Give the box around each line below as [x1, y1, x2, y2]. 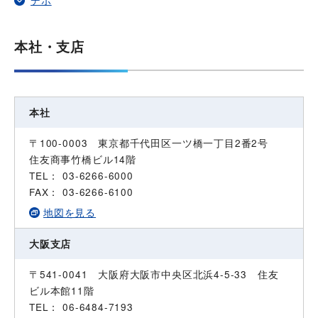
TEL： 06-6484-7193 [29, 300, 155, 314]
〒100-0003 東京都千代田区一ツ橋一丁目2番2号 [29, 136, 279, 150]
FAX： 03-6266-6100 [29, 185, 133, 199]
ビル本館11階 [29, 283, 94, 297]
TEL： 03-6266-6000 [29, 168, 155, 182]
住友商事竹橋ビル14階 [29, 152, 136, 166]
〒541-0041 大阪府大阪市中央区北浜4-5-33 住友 [29, 267, 279, 281]
